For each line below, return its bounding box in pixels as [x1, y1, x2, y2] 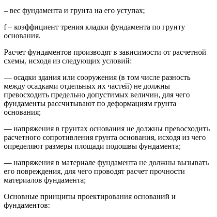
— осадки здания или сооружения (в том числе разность [4, 73, 190, 81]
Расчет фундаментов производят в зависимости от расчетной [4, 47, 206, 56]
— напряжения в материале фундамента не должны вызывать [4, 158, 209, 167]
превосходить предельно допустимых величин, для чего [4, 90, 190, 99]
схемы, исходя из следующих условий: [4, 56, 132, 65]
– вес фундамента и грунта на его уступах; [4, 6, 145, 15]
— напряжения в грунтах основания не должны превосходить [4, 124, 210, 133]
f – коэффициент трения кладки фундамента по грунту [4, 22, 185, 31]
